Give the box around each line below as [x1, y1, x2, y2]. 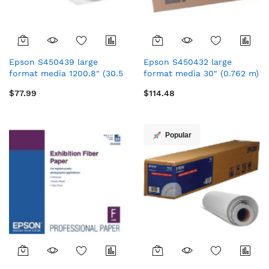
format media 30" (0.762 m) [144, 68, 259, 78]
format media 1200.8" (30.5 [9, 68, 123, 78]
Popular [165, 131, 192, 139]
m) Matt [9, 80, 41, 89]
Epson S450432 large [144, 57, 232, 67]
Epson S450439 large [9, 57, 98, 67]
